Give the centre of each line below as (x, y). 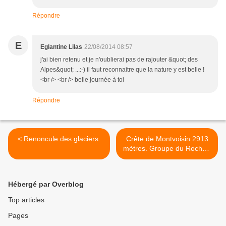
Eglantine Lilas (61, 47)
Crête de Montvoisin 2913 (167, 139)
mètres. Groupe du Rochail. (167, 149)
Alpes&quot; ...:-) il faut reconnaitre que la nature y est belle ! (122, 70)
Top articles (26, 200)
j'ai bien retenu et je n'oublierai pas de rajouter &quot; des (119, 60)
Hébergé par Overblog (46, 184)
